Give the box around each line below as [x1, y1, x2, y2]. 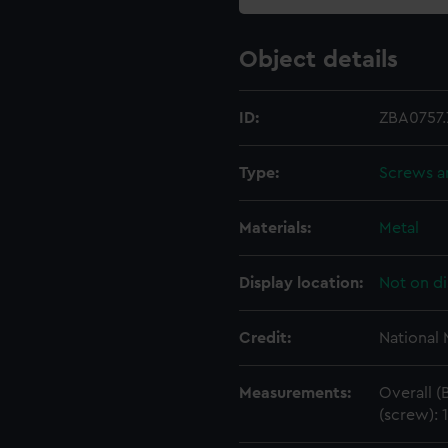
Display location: [239, 275, 363, 291]
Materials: [239, 220, 311, 236]
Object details [239, 48, 398, 72]
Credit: [239, 330, 291, 346]
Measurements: [239, 385, 351, 401]
